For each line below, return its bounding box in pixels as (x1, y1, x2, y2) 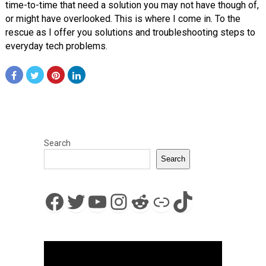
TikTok (172, 188, 236, 214)
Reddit (129, 188, 191, 214)
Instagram (107, 188, 204, 214)
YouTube (86, 188, 170, 214)
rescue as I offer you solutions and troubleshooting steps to (5, 26, 255, 38)
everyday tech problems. (5, 40, 107, 52)
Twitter (65, 188, 132, 214)
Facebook (43, 188, 135, 214)
